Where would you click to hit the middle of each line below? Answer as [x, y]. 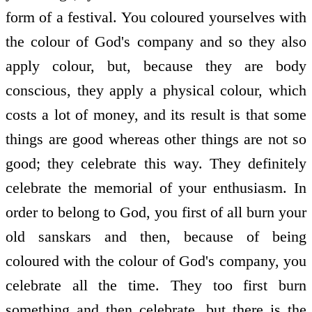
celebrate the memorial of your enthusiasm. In [156, 187]
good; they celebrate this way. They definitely [156, 163]
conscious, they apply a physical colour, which [156, 90]
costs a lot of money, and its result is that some [156, 114]
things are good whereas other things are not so [156, 139]
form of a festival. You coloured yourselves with [156, 17]
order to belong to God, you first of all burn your [156, 212]
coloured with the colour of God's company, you [156, 260]
